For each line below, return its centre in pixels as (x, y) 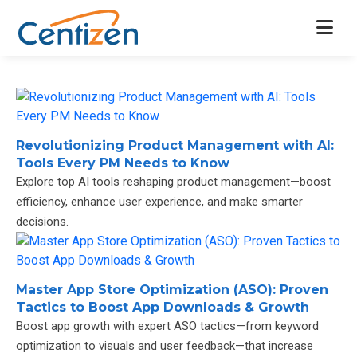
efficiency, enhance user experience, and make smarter (159, 202)
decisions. (42, 222)
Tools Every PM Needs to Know (123, 163)
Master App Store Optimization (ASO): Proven (172, 290)
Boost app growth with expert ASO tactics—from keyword (167, 326)
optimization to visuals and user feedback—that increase (165, 346)
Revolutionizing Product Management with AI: (175, 145)
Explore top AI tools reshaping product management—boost (173, 182)
